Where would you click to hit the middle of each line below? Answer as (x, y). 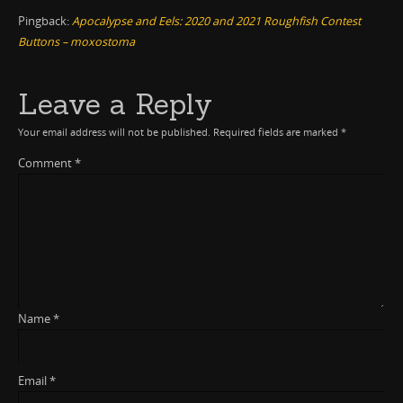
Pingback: (45, 22)
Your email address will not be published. (114, 133)
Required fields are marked (277, 133)
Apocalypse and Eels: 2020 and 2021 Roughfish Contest (216, 22)
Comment (46, 163)
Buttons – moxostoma (76, 42)
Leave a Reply (115, 104)
